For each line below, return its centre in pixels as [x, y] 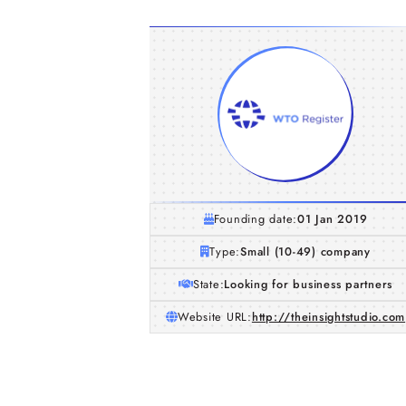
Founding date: [256, 219]
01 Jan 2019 [333, 219]
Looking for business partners [309, 284]
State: [208, 284]
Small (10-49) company [305, 251]
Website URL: [214, 317]
